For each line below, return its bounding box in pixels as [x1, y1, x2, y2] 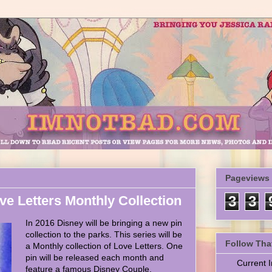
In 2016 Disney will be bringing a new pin [25, 218, 182, 228]
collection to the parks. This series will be [25, 229, 182, 239]
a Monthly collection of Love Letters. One [25, 241, 183, 251]
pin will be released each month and [25, 253, 164, 262]
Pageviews [225, 173, 270, 183]
